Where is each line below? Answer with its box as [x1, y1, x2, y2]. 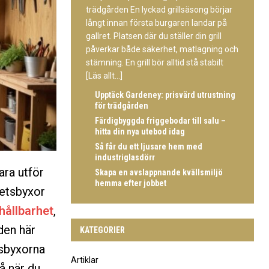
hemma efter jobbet [94, 178, 166, 188]
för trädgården [94, 100, 148, 110]
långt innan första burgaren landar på [85, 17, 227, 28]
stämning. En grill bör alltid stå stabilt [85, 57, 223, 67]
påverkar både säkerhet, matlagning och [85, 44, 238, 54]
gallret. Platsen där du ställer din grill [85, 31, 222, 41]
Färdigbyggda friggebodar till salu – [94, 115, 226, 125]
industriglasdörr [94, 152, 155, 162]
